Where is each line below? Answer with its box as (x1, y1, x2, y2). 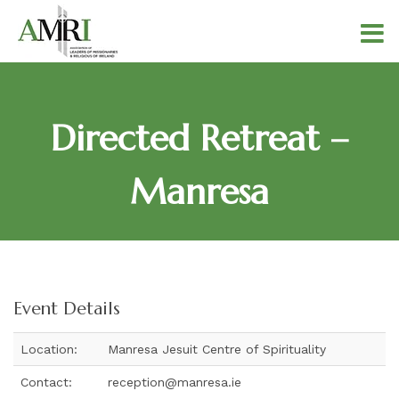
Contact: (20, 375, 72, 389)
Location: (20, 342, 77, 356)
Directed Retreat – (51, 116, 348, 160)
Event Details (13, 297, 120, 320)
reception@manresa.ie (108, 375, 241, 389)
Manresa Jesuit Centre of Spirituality (108, 342, 326, 356)
